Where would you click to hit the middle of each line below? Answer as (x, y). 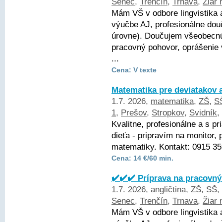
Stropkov (168, 113)
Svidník (203, 113)
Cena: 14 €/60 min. (142, 158)
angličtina (168, 190)
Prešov (134, 113)
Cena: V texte (134, 70)
